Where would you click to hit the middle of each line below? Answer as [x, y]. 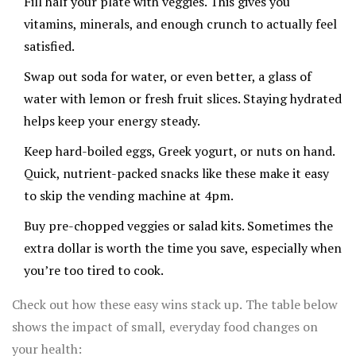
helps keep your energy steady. [112, 121]
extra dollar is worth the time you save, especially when [183, 248]
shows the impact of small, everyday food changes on [165, 327]
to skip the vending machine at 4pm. [129, 196]
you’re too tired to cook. [94, 271]
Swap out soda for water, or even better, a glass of [168, 77]
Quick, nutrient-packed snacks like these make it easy [176, 174]
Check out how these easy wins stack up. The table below [175, 305]
